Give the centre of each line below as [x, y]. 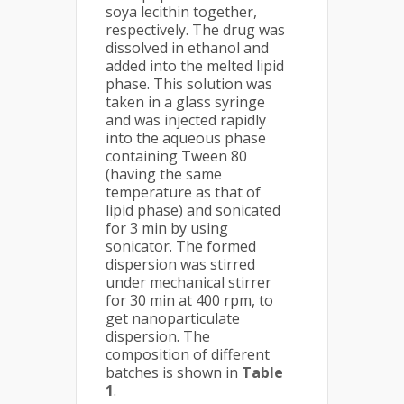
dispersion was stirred [180, 264]
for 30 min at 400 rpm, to [189, 300]
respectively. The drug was [195, 30]
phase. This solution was [189, 84]
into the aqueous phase [186, 138]
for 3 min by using [167, 228]
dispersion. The [158, 336]
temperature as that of [183, 192]
